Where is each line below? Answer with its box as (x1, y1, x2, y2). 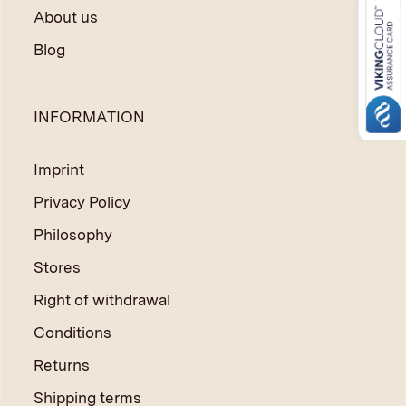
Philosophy (33, 225, 112, 244)
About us (33, 7, 98, 26)
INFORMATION (33, 107, 145, 126)
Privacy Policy (33, 192, 130, 211)
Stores (33, 257, 81, 276)
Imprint (33, 159, 84, 179)
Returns (33, 355, 90, 374)
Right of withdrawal (33, 290, 170, 309)
